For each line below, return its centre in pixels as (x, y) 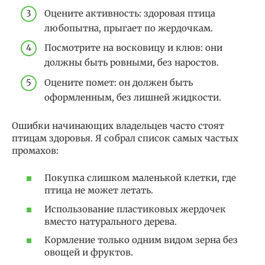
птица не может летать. (99, 190)
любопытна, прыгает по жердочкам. (129, 28)
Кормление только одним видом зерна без (141, 240)
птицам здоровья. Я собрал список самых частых (125, 138)
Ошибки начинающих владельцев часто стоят (118, 125)
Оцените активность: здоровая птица (130, 13)
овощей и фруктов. (89, 253)
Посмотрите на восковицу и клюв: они (133, 48)
